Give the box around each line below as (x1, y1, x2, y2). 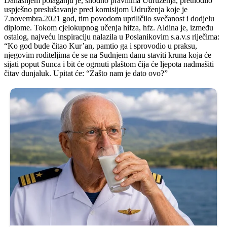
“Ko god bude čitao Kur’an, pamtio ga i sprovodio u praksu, (4, 41, 197, 50)
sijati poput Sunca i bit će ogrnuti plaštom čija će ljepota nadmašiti (4, 59, 214, 68)
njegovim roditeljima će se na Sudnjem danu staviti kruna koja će (4, 50, 211, 59)
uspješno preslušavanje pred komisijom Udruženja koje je (4, 5, 187, 14)
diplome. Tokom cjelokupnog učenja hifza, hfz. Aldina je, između (4, 23, 213, 32)
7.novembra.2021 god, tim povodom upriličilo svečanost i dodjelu (4, 14, 214, 23)
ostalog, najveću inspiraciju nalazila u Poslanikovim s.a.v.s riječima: (4, 32, 219, 41)
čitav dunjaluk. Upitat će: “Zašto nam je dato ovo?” (4, 68, 168, 78)
